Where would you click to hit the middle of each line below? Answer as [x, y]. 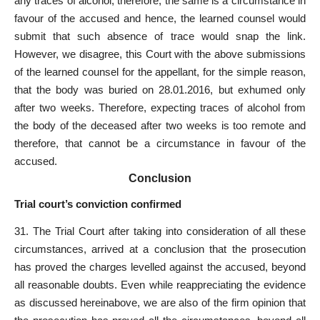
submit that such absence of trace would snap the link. [160, 36]
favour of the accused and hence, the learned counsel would [160, 19]
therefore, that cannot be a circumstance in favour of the [160, 144]
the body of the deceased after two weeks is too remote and [160, 126]
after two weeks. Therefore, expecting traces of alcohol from [160, 108]
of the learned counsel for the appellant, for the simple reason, [160, 72]
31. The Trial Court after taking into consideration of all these [160, 231]
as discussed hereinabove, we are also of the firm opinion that [160, 302]
